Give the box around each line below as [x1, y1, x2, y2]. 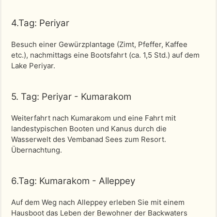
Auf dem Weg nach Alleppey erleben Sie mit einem [11, 198, 185, 207]
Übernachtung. [11, 145, 62, 155]
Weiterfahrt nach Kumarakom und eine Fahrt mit [11, 113, 176, 123]
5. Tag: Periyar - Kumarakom [11, 91, 131, 102]
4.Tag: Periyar [11, 17, 69, 29]
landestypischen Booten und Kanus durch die [11, 124, 167, 133]
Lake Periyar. [11, 61, 55, 70]
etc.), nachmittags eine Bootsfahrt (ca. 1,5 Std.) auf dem [11, 50, 200, 60]
